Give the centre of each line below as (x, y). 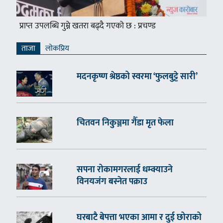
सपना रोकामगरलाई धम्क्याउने (124, 170)
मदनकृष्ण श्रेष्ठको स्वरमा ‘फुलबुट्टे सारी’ (137, 76)
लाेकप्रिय (57, 48)
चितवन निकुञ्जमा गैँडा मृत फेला (125, 123)
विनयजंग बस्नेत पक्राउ (112, 182)
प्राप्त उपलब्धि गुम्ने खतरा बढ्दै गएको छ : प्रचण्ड (87, 26)
